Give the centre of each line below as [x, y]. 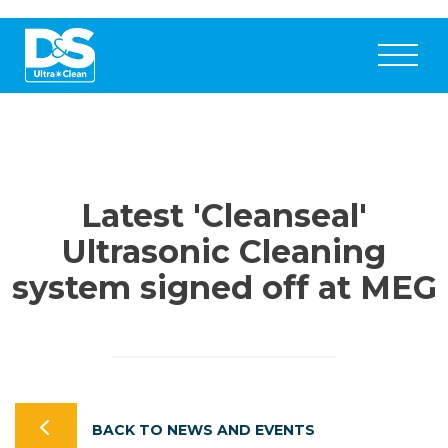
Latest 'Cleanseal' [224, 215]
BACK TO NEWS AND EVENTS [203, 430]
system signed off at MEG [224, 287]
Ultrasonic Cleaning [224, 251]
